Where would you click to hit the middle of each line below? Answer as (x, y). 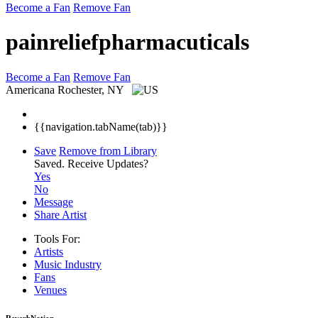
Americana (30, 89)
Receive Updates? (108, 163)
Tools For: (57, 238)
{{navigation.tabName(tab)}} (101, 126)
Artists (49, 251)
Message (54, 202)
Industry (83, 264)
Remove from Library (108, 150)
